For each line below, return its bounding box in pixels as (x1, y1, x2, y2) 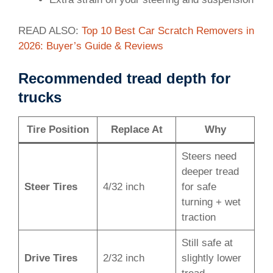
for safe (181, 181, 216, 193)
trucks (18, 89, 62, 106)
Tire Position (27, 124, 89, 136)
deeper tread (181, 166, 239, 178)
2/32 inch (102, 252, 144, 264)
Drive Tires (24, 252, 77, 264)
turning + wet (181, 196, 241, 208)
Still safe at (181, 237, 233, 249)
